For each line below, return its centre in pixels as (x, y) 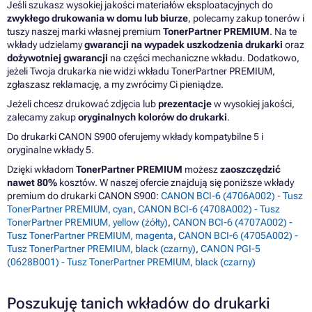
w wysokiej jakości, (253, 104)
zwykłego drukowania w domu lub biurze (97, 18)
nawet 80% (32, 183)
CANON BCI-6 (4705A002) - (238, 236)
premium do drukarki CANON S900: (84, 196)
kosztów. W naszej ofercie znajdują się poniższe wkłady (175, 183)
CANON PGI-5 (231, 249)
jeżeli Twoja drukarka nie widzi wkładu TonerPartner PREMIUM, (141, 71)
